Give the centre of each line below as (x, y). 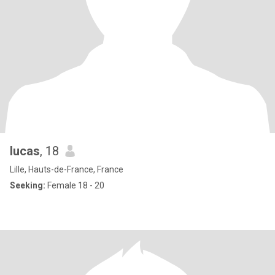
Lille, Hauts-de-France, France (67, 169)
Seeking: (28, 185)
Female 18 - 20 (75, 185)
